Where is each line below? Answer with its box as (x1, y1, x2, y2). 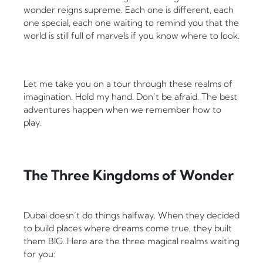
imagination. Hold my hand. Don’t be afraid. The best (23, 91, 237, 103)
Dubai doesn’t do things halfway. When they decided (23, 210, 240, 221)
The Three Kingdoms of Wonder (23, 166, 234, 184)
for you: (23, 248, 55, 260)
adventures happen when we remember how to (23, 104, 221, 116)
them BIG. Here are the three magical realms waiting (23, 235, 240, 247)
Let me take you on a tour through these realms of (23, 78, 232, 90)
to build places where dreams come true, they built (23, 222, 232, 234)
